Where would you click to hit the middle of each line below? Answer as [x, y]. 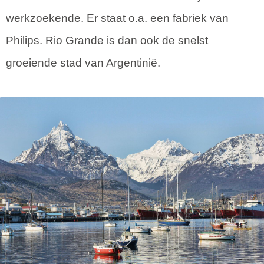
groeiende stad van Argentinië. [83, 62]
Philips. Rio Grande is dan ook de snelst [107, 40]
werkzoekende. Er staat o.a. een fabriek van [117, 18]
